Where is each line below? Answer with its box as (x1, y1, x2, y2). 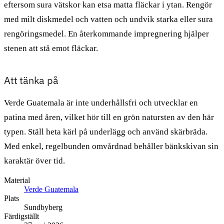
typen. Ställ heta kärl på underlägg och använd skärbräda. (4, 126, 207, 136)
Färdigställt (4, 211, 39, 220)
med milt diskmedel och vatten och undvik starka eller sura (4, 14, 213, 24)
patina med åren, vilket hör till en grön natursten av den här (4, 112, 214, 122)
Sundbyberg (24, 202, 62, 211)
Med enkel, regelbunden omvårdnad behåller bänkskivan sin (4, 141, 218, 151)
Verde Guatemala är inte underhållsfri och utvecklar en (4, 97, 198, 107)
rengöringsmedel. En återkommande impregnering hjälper (4, 28, 209, 38)
